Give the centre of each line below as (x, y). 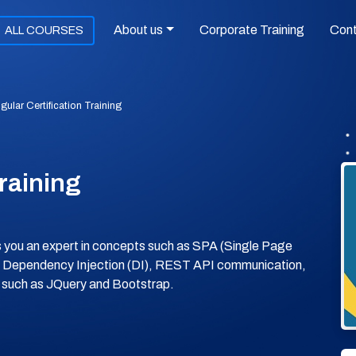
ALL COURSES (44, 30)
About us (139, 30)
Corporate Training (252, 30)
